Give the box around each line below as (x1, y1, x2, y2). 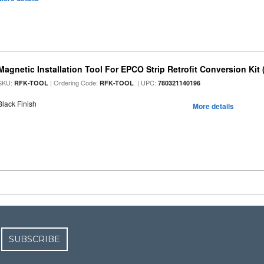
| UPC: (134, 78, 159, 87)
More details (192, 101, 234, 111)
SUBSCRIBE (9, 234, 61, 245)
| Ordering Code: (48, 78, 100, 87)
